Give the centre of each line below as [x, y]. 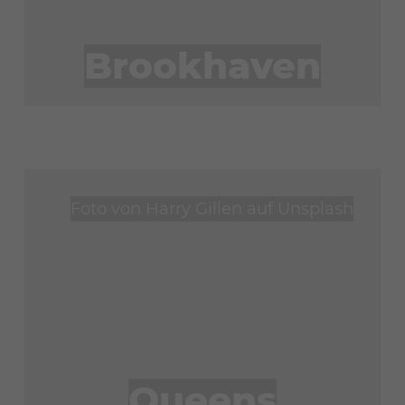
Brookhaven [202, 65]
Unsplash [316, 208]
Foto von [108, 208]
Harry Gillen [194, 208]
